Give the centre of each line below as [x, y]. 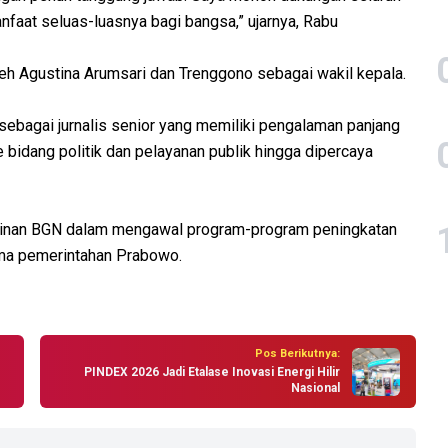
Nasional [315, 388]
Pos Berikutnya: [297, 354]
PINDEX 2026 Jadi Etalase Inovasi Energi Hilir [212, 372]
